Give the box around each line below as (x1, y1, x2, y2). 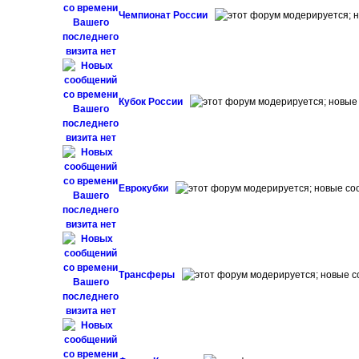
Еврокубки (119, 183, 171, 194)
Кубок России (119, 96, 186, 107)
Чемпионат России (119, 10, 211, 21)
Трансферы (119, 269, 178, 280)
